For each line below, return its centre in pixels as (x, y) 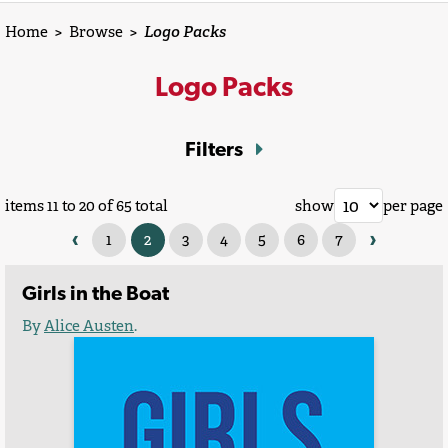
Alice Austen (89, 325)
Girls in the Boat (95, 293)
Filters (214, 148)
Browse (96, 32)
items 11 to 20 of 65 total (86, 206)
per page (413, 206)
